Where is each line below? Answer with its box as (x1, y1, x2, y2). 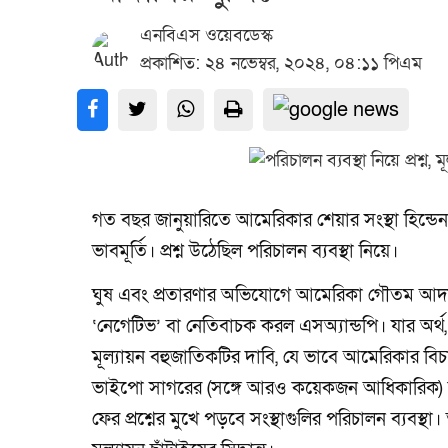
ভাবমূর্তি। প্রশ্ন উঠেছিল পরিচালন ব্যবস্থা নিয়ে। (92, 238, 398, 264)
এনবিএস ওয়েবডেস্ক (140, 24, 273, 47)
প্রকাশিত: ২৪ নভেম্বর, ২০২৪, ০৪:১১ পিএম (140, 52, 422, 75)
